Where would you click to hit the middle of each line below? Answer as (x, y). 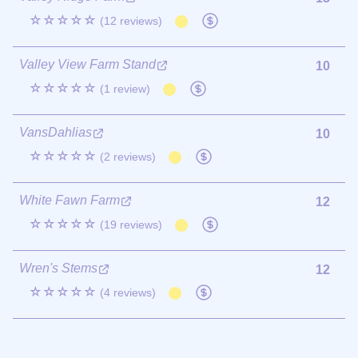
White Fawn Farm (70, 200)
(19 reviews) (131, 224)
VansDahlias (56, 132)
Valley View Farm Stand (88, 64)
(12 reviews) (131, 20)
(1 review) (125, 88)
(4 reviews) (128, 292)
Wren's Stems (58, 268)
